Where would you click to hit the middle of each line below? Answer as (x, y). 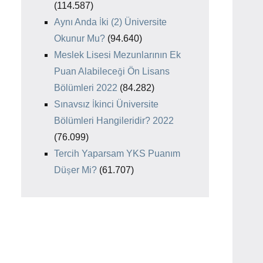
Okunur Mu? (80, 38)
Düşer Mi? (75, 170)
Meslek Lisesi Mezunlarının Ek (117, 55)
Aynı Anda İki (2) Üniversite (110, 22)
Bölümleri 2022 (86, 87)
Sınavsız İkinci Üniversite (106, 104)
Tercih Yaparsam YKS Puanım (117, 153)
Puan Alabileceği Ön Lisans (112, 71)
